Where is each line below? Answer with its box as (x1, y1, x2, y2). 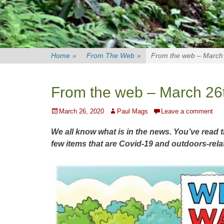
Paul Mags (117, 107, 148, 115)
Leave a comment (161, 107, 213, 115)
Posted (50, 107, 71, 114)
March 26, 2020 (59, 107, 104, 115)
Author (108, 107, 127, 114)
